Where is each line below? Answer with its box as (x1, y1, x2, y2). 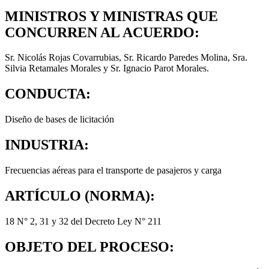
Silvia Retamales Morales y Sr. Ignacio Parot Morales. (5, 63, 209, 74)
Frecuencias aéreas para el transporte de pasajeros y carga (5, 165, 222, 176)
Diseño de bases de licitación (5, 114, 114, 125)
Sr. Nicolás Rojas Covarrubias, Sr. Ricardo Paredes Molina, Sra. (5, 52, 247, 63)
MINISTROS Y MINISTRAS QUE (5, 8, 218, 24)
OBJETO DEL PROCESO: (5, 238, 174, 255)
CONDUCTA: (5, 86, 91, 102)
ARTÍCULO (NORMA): (5, 187, 155, 204)
